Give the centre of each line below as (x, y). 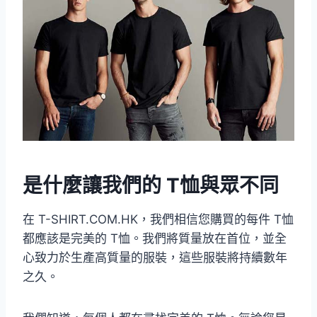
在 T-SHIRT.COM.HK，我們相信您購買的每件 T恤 (158, 220)
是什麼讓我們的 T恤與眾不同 (151, 186)
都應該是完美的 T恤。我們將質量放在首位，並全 (155, 239)
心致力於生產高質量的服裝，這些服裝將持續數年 (155, 258)
